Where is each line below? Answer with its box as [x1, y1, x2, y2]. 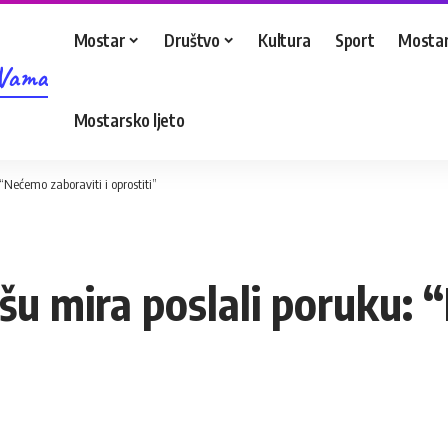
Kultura [258, 28, 312, 51]
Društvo [164, 28, 220, 51]
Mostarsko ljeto [73, 108, 185, 131]
